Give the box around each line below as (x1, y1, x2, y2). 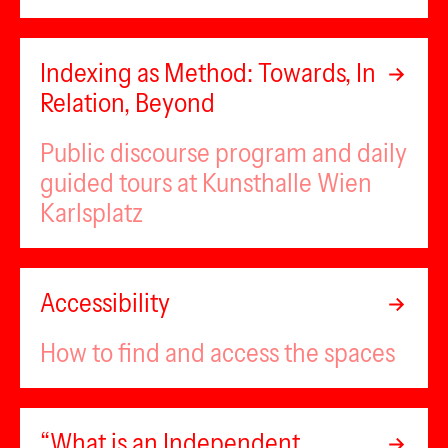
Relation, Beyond (40, 87, 215, 119)
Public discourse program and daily (40, 137, 407, 169)
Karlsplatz (40, 197, 143, 229)
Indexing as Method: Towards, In (40, 57, 376, 89)
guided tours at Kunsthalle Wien (40, 167, 372, 199)
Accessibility (40, 287, 170, 319)
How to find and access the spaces (40, 337, 395, 369)
